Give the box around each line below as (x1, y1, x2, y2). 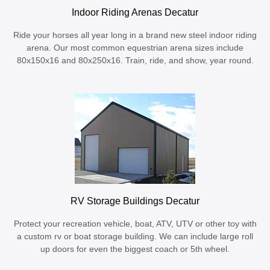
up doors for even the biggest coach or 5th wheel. (40, 245, 230, 254)
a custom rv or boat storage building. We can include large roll (17, 232, 253, 242)
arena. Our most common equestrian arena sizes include (27, 43, 243, 53)
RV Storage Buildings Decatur (71, 195, 199, 207)
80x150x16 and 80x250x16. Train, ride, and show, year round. (16, 56, 254, 66)
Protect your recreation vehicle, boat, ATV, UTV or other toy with (13, 219, 257, 229)
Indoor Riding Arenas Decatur (72, 7, 198, 18)
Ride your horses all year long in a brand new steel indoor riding (13, 31, 257, 40)
